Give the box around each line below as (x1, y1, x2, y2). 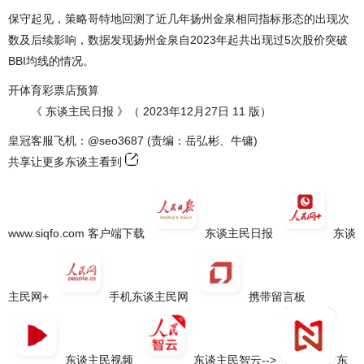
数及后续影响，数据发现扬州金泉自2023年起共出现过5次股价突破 (8, 33, 348, 46)
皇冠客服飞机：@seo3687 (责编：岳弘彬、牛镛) (8, 134, 258, 147)
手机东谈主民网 (109, 290, 192, 303)
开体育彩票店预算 (8, 84, 99, 97)
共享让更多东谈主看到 (8, 155, 125, 168)
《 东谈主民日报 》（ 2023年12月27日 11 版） (8, 105, 271, 118)
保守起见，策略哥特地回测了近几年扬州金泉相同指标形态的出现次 (8, 12, 349, 25)
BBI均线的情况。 (8, 54, 94, 67)
